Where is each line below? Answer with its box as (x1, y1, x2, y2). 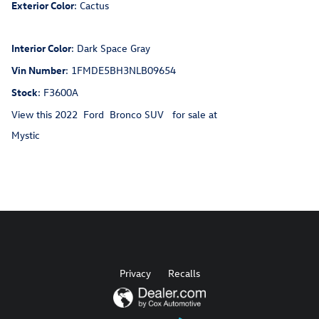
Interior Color (11, 41, 71, 56)
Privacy (119, 266, 151, 281)
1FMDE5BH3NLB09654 (71, 63, 176, 78)
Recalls (167, 266, 200, 281)
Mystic (11, 128, 40, 142)
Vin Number (11, 63, 66, 78)
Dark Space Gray (77, 41, 150, 56)
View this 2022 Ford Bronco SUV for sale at (11, 108, 217, 122)
